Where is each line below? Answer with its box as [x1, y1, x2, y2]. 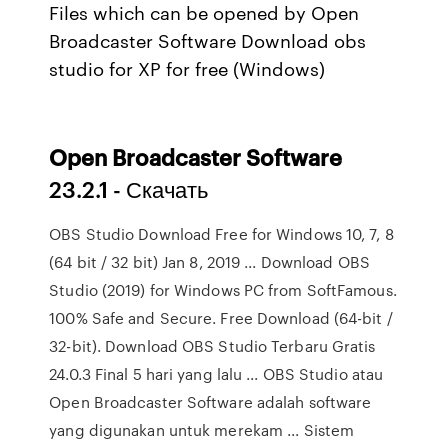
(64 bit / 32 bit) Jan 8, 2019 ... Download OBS [49, 251, 370, 273]
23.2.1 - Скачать [49, 173, 209, 204]
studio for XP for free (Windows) [49, 55, 326, 81]
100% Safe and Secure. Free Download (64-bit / [49, 307, 393, 329]
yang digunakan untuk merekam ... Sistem [49, 419, 355, 441]
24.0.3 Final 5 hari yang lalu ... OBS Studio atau [49, 363, 384, 385]
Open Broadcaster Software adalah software [49, 391, 372, 413]
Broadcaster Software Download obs [49, 27, 367, 53]
